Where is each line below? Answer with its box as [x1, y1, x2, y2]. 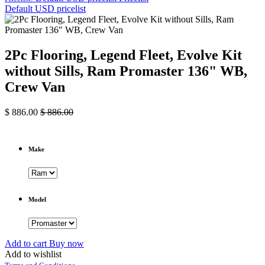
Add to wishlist [5, 248, 62, 259]
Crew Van [5, 79, 65, 95]
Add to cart [5, 238, 49, 248]
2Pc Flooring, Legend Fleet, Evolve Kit [5, 47, 242, 63]
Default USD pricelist [5, 4, 86, 14]
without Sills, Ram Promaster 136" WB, [5, 63, 247, 79]
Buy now [49, 238, 84, 248]
